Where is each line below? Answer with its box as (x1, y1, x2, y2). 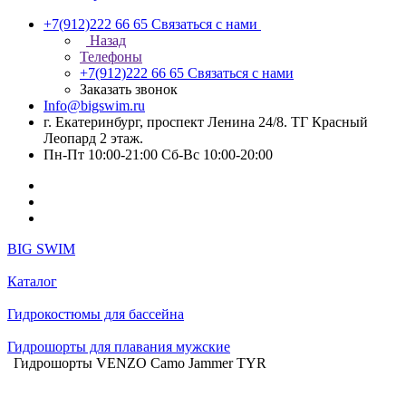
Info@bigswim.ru (43, 98, 145, 113)
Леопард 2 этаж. (43, 130, 143, 146)
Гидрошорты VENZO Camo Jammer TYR (14, 355, 266, 371)
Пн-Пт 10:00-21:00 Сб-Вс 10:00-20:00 (43, 147, 273, 162)
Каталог (7, 274, 57, 289)
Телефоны (80, 49, 142, 64)
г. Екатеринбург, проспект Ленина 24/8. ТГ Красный (43, 114, 368, 130)
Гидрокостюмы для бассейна (7, 306, 184, 322)
